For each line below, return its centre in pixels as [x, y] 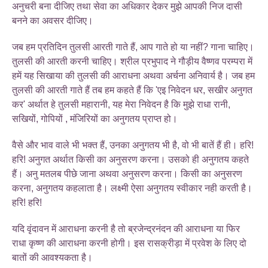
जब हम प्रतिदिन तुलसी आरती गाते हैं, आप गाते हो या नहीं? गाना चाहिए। [133, 47]
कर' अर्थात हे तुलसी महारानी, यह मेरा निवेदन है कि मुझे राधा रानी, [121, 104]
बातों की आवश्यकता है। [52, 257]
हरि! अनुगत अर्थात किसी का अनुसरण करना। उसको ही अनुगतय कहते [130, 159]
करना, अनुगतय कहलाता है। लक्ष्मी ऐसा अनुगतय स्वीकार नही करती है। [132, 188]
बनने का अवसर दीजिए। [53, 20]
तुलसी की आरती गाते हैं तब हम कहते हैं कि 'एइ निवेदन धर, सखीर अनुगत [132, 90]
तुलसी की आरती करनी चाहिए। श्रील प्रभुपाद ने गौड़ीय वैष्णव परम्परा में [132, 61]
